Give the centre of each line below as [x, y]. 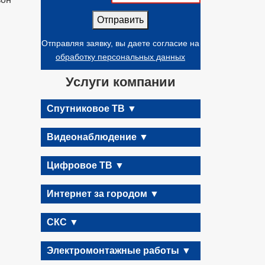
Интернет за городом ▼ [103, 194]
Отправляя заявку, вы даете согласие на [120, 43]
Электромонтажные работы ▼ [119, 251]
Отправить [120, 20]
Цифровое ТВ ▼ [85, 165]
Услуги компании [120, 82]
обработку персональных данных [120, 57]
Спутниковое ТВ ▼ [91, 109]
